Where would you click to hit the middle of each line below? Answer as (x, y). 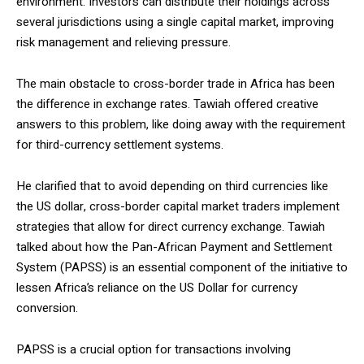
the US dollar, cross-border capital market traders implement (178, 206)
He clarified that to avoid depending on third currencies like (172, 186)
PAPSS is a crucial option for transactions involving (154, 349)
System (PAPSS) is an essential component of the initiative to (182, 267)
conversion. (47, 308)
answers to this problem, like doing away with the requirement (181, 124)
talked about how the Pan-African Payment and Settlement (174, 247)
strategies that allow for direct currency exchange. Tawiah (171, 227)
